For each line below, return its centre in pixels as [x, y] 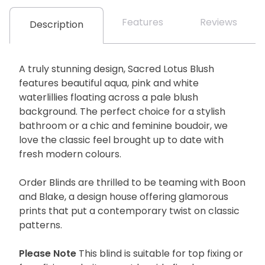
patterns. [41, 226]
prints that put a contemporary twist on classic [129, 211]
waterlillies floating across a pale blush [109, 98]
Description [56, 25]
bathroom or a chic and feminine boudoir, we [123, 126]
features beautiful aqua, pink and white [109, 84]
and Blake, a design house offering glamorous [124, 197]
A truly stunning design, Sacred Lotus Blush [117, 70]
